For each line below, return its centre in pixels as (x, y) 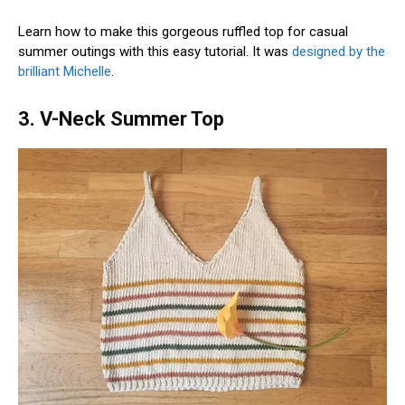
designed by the (339, 51)
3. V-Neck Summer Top (121, 118)
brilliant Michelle (65, 71)
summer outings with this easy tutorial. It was (155, 51)
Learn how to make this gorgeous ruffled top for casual (183, 31)
